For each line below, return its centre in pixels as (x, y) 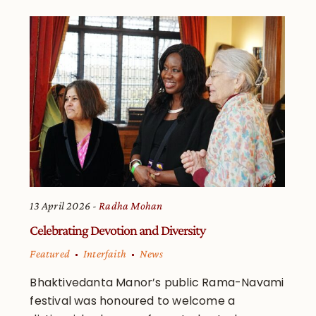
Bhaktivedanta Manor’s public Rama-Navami (157, 283)
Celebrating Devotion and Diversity (118, 230)
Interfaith (105, 254)
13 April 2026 (60, 206)
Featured (50, 254)
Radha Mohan (131, 206)
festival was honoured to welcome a (133, 301)
